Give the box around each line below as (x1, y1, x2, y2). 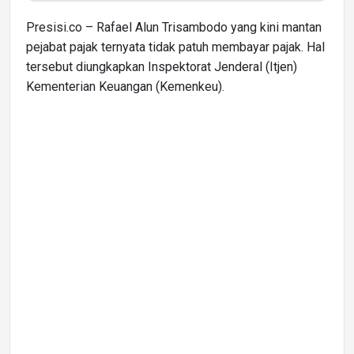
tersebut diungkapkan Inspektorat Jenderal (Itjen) (26, 58, 297, 74)
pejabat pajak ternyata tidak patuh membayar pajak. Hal (26, 39, 325, 55)
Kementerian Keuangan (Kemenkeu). (26, 78, 224, 94)
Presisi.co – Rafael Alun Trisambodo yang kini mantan (26, 19, 322, 35)
